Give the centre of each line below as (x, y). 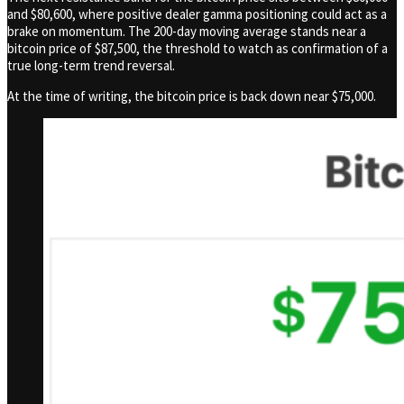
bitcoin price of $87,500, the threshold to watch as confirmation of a (197, 48)
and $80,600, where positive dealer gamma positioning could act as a (197, 14)
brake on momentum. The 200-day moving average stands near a (187, 31)
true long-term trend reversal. (91, 65)
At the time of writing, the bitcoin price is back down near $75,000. (192, 96)
